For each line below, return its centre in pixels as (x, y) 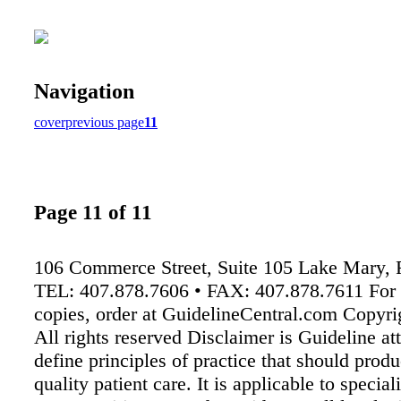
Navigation (84, 91)
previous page (105, 122)
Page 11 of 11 (93, 213)
